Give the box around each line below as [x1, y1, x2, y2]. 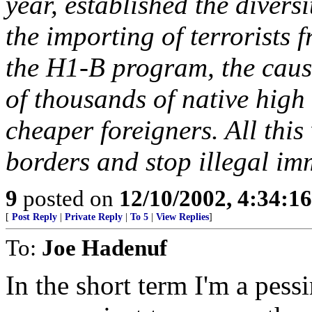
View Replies [156, 212, 209, 222]
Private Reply [65, 212, 123, 222]
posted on [17, 185, 119, 211]
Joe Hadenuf [42, 235, 167, 260]
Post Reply [12, 212, 57, 222]
